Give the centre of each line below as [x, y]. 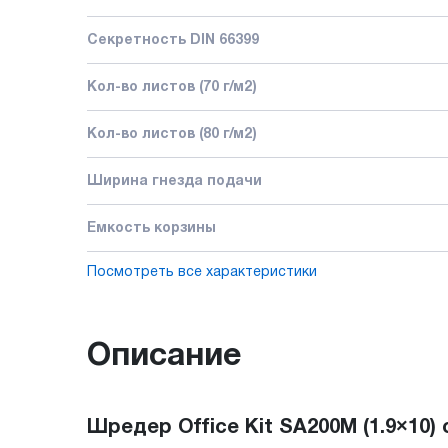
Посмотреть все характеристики [202, 272]
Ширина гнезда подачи [174, 181]
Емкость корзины [151, 228]
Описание [164, 356]
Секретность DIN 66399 [173, 40]
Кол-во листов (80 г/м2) [172, 134]
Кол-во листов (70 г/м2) [172, 87]
